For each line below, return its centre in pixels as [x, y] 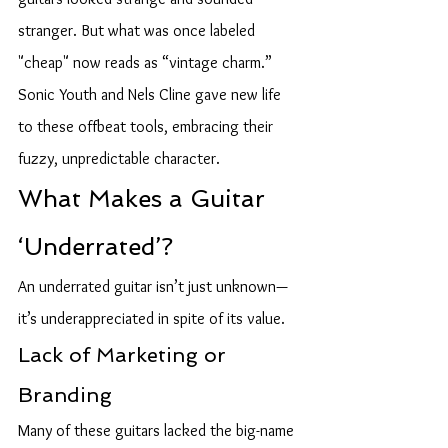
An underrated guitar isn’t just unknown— [153, 286]
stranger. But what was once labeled [138, 30]
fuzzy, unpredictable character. [119, 158]
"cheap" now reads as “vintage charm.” [147, 62]
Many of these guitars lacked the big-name [158, 430]
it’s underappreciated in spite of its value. [151, 318]
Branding [65, 395]
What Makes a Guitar [145, 198]
